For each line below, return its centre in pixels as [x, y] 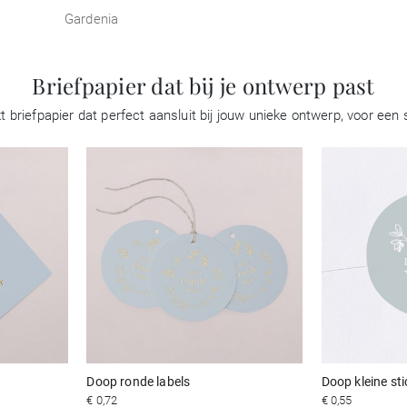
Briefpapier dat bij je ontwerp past [203, 85]
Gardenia [92, 19]
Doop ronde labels [139, 381]
